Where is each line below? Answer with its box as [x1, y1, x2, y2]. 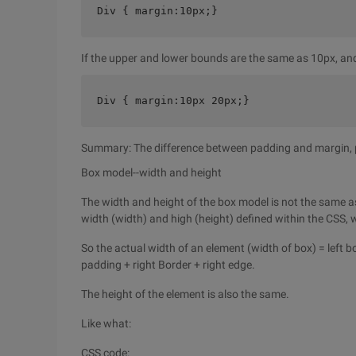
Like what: [81, 317, 131, 330]
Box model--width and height [81, 166, 222, 179]
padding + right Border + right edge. [81, 258, 255, 271]
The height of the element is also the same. [81, 288, 289, 300]
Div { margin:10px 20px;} [97, 95, 250, 106]
